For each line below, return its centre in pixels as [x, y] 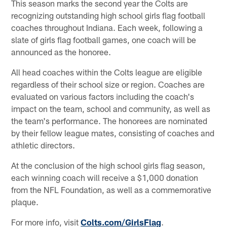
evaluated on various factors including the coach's [103, 96]
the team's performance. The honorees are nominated [109, 120]
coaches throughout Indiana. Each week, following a [107, 27]
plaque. [25, 201]
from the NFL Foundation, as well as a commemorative [111, 189]
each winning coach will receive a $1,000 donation [105, 177]
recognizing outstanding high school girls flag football [108, 15]
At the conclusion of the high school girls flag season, [108, 165]
